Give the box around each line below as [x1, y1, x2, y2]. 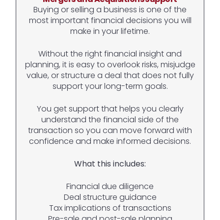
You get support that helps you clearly [36, 103, 184, 115]
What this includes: [74, 158, 146, 170]
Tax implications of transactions [49, 202, 171, 214]
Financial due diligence [66, 181, 154, 192]
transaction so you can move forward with [28, 125, 192, 137]
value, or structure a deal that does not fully [26, 70, 194, 82]
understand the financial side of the [41, 114, 179, 126]
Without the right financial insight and [38, 48, 182, 60]
